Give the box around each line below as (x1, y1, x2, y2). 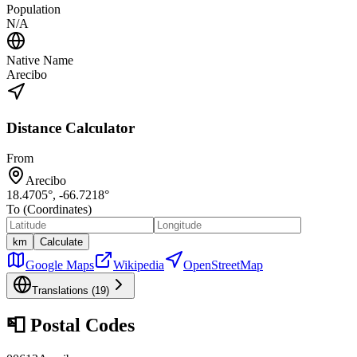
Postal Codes (25, 315, 135, 336)
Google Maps (25, 258, 94, 273)
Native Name (6, 53, 73, 67)
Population (6, 2, 61, 16)
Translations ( (32, 284, 95, 297)
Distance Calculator (6, 119, 135, 136)
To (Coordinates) (6, 202, 92, 217)
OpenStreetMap (183, 258, 263, 273)
